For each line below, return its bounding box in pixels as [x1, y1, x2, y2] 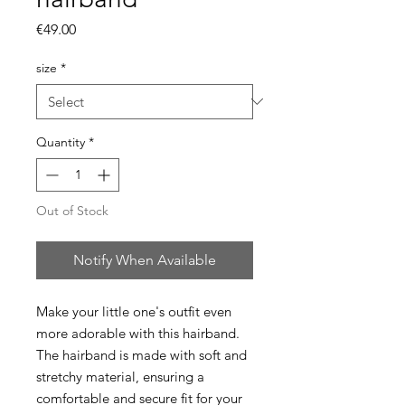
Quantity [36, 133, 85, 150]
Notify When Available [73, 250, 216, 268]
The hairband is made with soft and [36, 345, 247, 363]
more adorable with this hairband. [36, 324, 240, 342]
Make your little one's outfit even [36, 302, 231, 320]
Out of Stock [36, 202, 108, 219]
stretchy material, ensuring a [36, 367, 204, 385]
